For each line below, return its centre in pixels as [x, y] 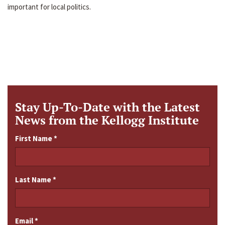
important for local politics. [49, 7]
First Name [34, 139]
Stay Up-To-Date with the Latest [107, 107]
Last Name [34, 180]
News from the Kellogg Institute [107, 120]
